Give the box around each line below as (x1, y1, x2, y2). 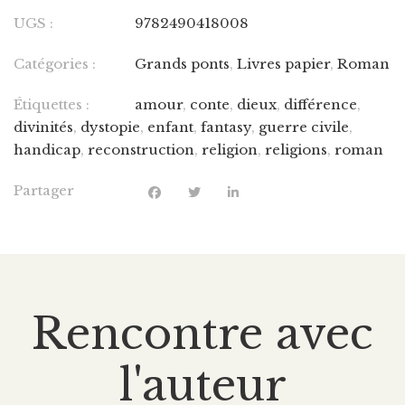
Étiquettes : (14, 96, 89, 113)
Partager (14, 182, 74, 199)
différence (284, 96, 357, 113)
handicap (14, 141, 80, 158)
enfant (147, 118, 193, 136)
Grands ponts (135, 55, 230, 72)
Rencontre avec (32, 306, 373, 361)
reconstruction (88, 141, 194, 158)
